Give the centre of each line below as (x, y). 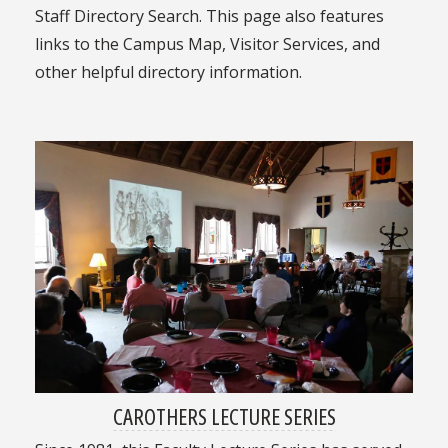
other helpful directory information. (168, 71)
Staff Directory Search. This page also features (209, 15)
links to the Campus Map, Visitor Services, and (207, 43)
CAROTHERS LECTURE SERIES (224, 416)
